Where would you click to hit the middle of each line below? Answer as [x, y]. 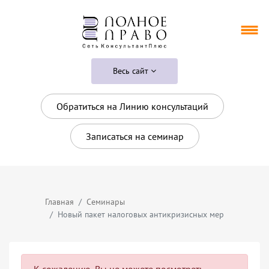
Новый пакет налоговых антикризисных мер [141, 214]
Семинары [106, 201]
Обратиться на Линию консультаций [132, 106]
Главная [59, 201]
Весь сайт [132, 71]
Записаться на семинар [134, 136]
